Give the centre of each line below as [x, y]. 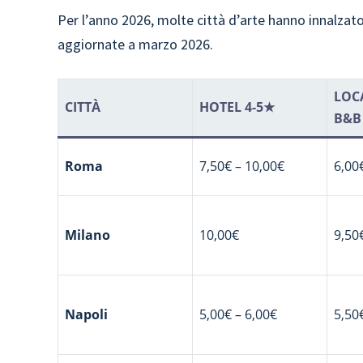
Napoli [87, 314]
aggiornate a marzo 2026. [136, 44]
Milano [88, 235]
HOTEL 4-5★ [237, 107]
